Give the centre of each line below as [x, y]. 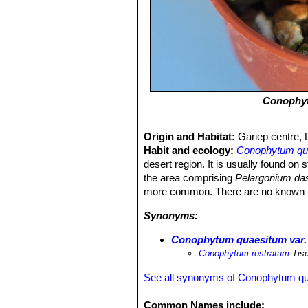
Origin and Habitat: [191, 136]
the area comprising [190, 178]
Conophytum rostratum [244, 253]
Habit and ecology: [189, 150]
